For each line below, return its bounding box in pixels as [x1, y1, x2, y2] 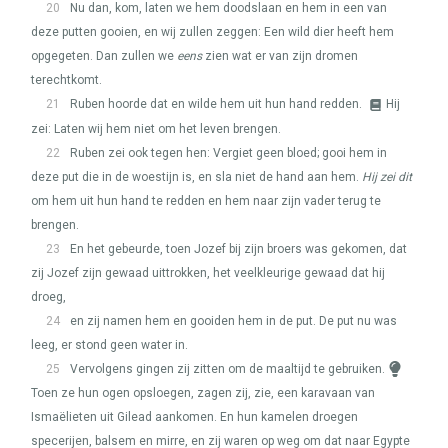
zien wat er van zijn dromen [202, 49, 358, 63]
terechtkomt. [31, 73, 102, 87]
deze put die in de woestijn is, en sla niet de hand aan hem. [31, 170, 362, 184]
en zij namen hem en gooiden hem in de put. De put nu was [70, 314, 397, 328]
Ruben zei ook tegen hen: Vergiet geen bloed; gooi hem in [70, 146, 387, 160]
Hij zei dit [362, 170, 412, 184]
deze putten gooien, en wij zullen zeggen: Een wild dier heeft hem [31, 25, 394, 39]
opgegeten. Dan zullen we [31, 49, 177, 63]
